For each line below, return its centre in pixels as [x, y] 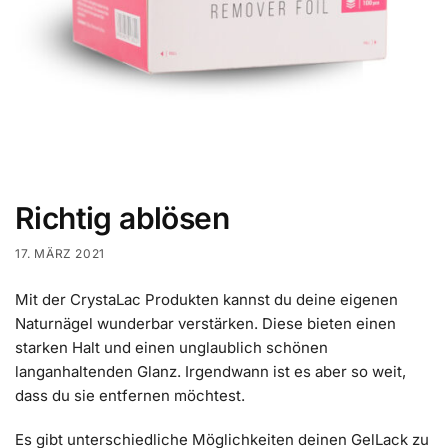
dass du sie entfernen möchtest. [130, 396]
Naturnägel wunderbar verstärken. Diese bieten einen [205, 324]
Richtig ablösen [122, 218]
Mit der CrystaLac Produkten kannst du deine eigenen [206, 300]
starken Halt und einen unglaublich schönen [171, 348]
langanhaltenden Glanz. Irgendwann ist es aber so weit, [210, 372]
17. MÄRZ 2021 [60, 254]
